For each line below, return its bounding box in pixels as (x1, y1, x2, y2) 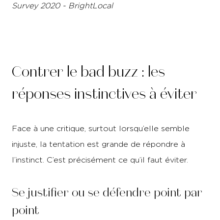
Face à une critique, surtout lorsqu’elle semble (12, 124, 190, 133)
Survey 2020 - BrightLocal (12, 1, 113, 10)
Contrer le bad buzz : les (12, 62, 165, 82)
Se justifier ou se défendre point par (12, 185, 202, 200)
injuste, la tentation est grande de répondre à (12, 140, 185, 148)
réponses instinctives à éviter (12, 84, 197, 104)
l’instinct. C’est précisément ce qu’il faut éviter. (12, 156, 188, 164)
